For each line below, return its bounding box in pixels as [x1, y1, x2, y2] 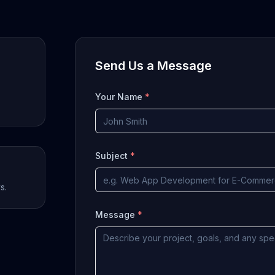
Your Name [95, 91, 145, 102]
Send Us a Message [95, 58, 212, 73]
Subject [95, 150, 130, 161]
